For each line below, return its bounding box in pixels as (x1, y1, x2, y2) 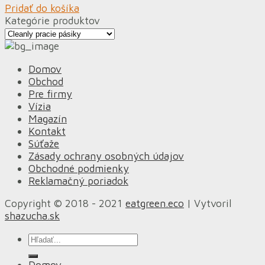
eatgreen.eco (125, 197, 184, 210)
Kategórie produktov (5, 14, 100, 27)
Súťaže (28, 137, 59, 150)
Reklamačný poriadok (28, 174, 128, 187)
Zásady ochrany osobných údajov (28, 149, 184, 162)
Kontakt (28, 124, 66, 137)
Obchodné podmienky (28, 161, 129, 174)
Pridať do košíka (5, 1, 79, 14)
